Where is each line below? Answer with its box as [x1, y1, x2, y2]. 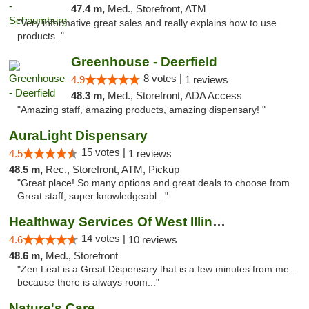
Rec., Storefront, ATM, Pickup [46, 163, 179, 175]
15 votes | [81, 146, 128, 158]
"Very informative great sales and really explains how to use [17, 18, 277, 28]
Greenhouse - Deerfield [70, 54, 217, 69]
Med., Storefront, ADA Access [107, 90, 242, 101]
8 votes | [143, 72, 185, 84]
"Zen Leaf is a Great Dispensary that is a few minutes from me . [17, 264, 295, 275]
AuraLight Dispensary [9, 128, 148, 143]
